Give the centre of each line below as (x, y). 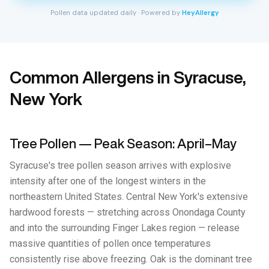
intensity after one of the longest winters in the (108, 181)
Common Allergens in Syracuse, (128, 77)
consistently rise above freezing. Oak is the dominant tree (131, 259)
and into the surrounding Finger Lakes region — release (125, 228)
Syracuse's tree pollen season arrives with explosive (120, 165)
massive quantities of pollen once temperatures (110, 243)
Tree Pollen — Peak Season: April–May (123, 144)
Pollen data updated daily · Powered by (116, 13)
